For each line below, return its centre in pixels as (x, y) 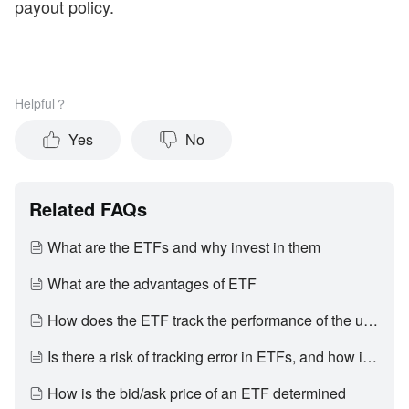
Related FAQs (88, 209)
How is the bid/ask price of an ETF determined (197, 393)
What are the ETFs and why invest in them (184, 247)
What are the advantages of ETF (152, 283)
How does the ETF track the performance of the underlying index (371, 320)
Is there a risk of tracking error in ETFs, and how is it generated (370, 357)
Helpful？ (41, 103)
